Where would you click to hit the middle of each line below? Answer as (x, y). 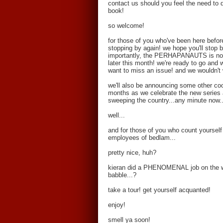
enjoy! (117, 205)
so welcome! (126, 26)
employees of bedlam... (142, 138)
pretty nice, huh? (132, 153)
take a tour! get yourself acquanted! (159, 190)
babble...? (122, 175)
